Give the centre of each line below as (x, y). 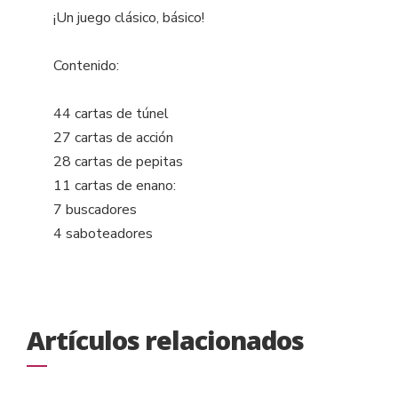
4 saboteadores (103, 233)
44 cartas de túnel (111, 113)
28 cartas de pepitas (118, 161)
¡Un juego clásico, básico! (129, 17)
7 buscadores (95, 209)
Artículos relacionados (165, 339)
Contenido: (86, 65)
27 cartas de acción (113, 137)
